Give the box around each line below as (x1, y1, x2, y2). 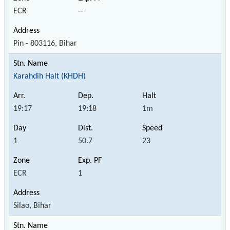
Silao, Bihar (13, 201, 51, 210)
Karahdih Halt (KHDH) (13, 72, 86, 81)
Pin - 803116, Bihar (13, 39, 77, 48)
